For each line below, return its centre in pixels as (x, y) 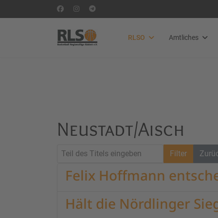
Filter (178, 154)
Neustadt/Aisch (121, 129)
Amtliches (184, 37)
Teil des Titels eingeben (97, 150)
